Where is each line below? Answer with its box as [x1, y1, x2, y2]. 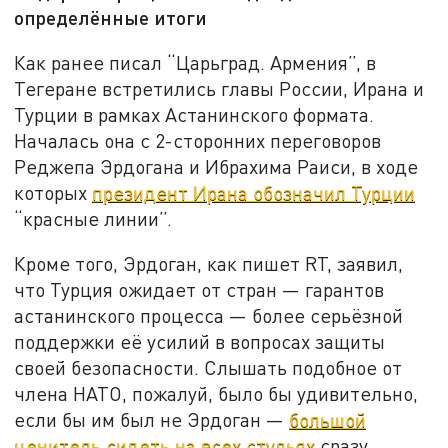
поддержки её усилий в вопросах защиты [14, 330, 386, 354]
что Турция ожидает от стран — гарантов [14, 278, 385, 302]
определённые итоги [14, 5, 208, 30]
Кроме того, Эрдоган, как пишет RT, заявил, [14, 252, 404, 276]
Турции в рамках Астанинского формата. [14, 102, 375, 126]
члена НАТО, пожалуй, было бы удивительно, [14, 382, 419, 406]
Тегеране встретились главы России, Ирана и [14, 76, 425, 100]
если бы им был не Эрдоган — [14, 408, 290, 432]
